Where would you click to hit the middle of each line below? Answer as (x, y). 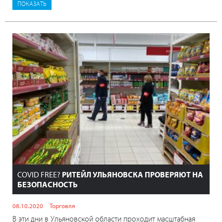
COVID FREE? (40, 175)
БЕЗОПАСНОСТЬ (48, 185)
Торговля (62, 206)
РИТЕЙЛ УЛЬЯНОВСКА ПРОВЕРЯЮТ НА (133, 175)
